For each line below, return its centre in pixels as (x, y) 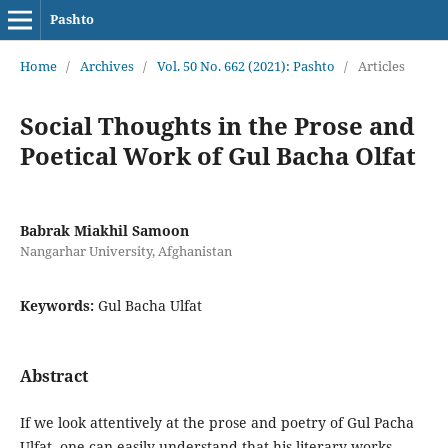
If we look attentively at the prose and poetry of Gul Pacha (216, 422)
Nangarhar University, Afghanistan (125, 250)
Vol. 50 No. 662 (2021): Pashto (245, 65)
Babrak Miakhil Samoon (104, 230)
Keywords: (58, 305)
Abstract (53, 375)
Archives (106, 65)
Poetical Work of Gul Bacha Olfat (217, 155)
